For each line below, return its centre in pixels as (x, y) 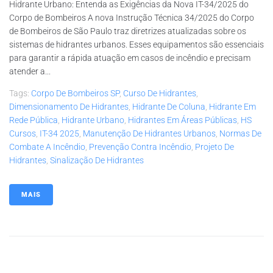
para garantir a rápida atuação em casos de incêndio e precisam (130, 58)
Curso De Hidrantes (160, 93)
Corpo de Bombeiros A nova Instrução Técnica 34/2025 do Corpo (132, 17)
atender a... (30, 71)
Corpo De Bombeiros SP (75, 93)
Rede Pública (34, 120)
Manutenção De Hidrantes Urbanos (149, 133)
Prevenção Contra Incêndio (140, 147)
